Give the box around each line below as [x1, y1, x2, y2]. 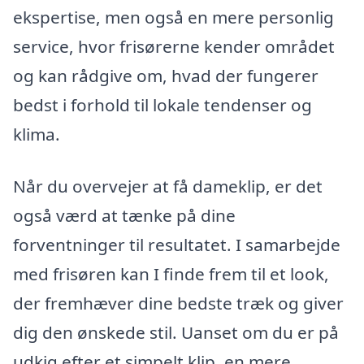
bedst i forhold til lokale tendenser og [13, 93, 312, 117]
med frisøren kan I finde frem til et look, [13, 262, 329, 286]
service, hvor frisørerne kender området [13, 35, 335, 58]
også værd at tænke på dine [13, 204, 236, 227]
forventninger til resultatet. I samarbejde [13, 233, 340, 257]
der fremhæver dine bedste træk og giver [13, 292, 344, 315]
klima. [13, 123, 60, 146]
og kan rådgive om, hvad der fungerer [13, 64, 318, 88]
